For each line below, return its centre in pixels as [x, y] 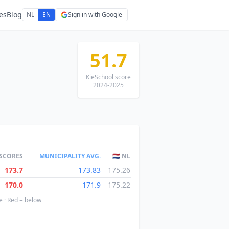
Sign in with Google [95, 15]
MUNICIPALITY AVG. [70, 156]
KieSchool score [108, 77]
